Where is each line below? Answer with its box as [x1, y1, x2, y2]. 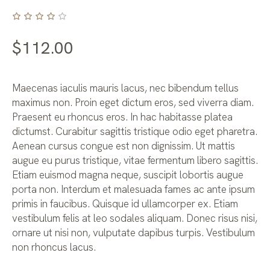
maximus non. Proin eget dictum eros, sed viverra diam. [12, 95, 254, 109]
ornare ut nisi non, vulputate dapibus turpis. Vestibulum [12, 225, 255, 239]
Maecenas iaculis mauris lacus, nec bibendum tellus [12, 81, 239, 95]
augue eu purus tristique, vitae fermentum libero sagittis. [12, 153, 258, 167]
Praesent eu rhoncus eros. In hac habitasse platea [12, 110, 233, 124]
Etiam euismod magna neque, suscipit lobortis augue [12, 168, 243, 181]
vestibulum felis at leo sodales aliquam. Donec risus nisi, [12, 211, 257, 225]
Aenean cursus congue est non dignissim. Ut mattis [12, 139, 235, 152]
